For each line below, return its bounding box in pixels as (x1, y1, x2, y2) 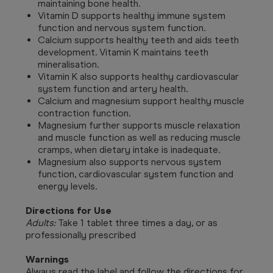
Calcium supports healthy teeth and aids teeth (38, 34, 239, 46)
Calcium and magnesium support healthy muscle (38, 94, 244, 107)
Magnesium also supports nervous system (38, 155, 221, 168)
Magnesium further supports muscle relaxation (38, 119, 240, 131)
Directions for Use (26, 204, 112, 216)
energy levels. (38, 180, 97, 192)
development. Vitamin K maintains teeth (38, 46, 208, 58)
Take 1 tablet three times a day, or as (55, 216, 218, 229)
